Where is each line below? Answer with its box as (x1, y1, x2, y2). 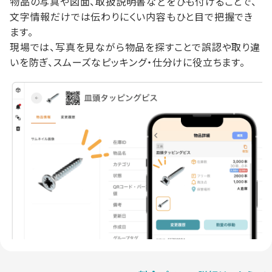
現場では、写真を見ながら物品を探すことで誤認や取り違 (10, 39, 260, 54)
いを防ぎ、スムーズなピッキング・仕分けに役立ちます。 (10, 55, 245, 69)
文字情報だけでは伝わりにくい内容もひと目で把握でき (10, 9, 253, 24)
